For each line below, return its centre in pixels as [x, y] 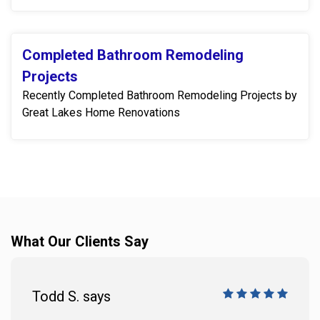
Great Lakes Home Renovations [101, 112]
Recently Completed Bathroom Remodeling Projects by [160, 95]
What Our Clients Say [80, 241]
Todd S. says [71, 296]
